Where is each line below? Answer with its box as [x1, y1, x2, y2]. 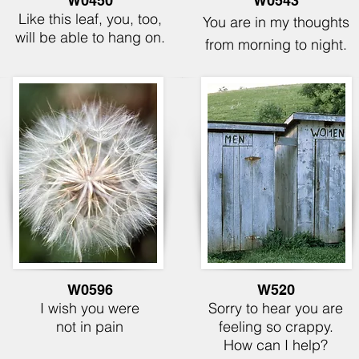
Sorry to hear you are [208, 299, 343, 317]
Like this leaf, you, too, [18, 10, 162, 28]
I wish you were [40, 299, 139, 317]
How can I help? [224, 336, 328, 354]
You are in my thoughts [202, 13, 349, 31]
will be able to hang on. [14, 28, 165, 46]
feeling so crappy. [218, 317, 333, 336]
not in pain [56, 317, 123, 336]
